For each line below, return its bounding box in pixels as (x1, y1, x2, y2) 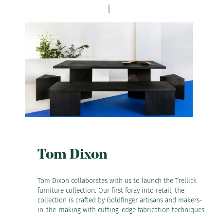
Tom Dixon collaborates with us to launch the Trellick (37, 176, 197, 185)
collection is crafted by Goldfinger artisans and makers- (37, 196, 202, 204)
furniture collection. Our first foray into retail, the (37, 186, 184, 195)
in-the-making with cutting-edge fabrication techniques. (37, 205, 206, 214)
